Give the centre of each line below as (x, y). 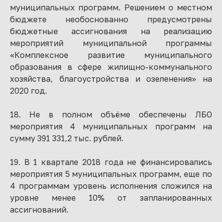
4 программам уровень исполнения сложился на (111, 186)
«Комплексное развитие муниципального (111, 55)
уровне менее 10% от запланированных (111, 198)
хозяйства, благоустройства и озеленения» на (111, 79)
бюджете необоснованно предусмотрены (111, 19)
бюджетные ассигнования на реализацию (111, 31)
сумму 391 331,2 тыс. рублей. (67, 138)
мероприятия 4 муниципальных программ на (111, 126)
